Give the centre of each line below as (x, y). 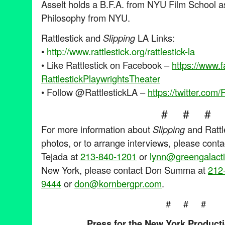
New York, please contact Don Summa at (125, 170)
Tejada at (61, 156)
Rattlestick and (72, 37)
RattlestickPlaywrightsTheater (101, 78)
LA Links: (155, 37)
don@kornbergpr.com (118, 183)
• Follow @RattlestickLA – (94, 92)
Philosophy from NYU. (86, 18)
